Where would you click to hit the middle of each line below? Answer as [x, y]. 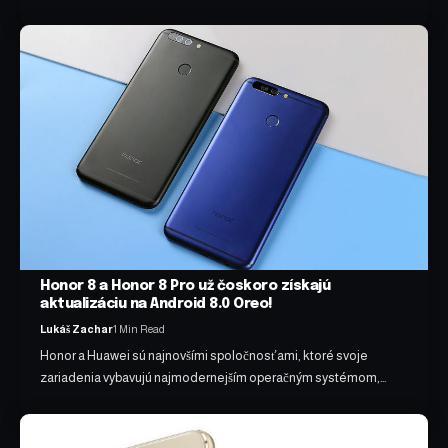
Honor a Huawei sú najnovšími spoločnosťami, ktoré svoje [204, 355]
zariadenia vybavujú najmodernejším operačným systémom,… [213, 377]
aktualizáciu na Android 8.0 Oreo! [156, 303]
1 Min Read [139, 328]
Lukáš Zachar [77, 328]
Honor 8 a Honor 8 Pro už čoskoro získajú [185, 285]
